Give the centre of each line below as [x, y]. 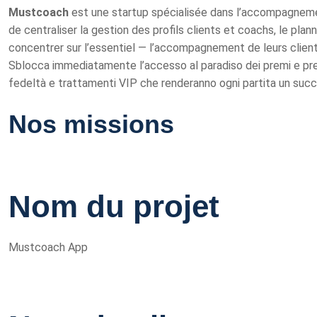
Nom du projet [114, 206]
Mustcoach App [48, 247]
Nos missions [91, 124]
